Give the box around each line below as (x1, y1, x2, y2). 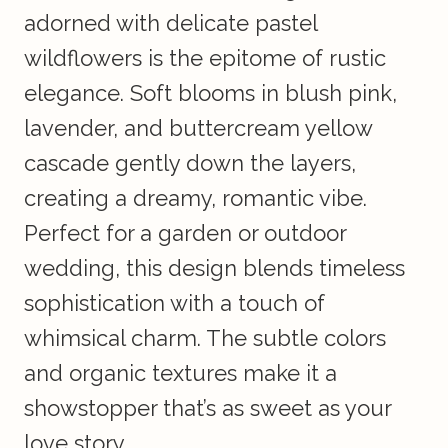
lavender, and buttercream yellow (24, 115, 372, 142)
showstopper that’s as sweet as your (24, 395, 391, 422)
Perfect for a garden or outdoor (24, 220, 346, 247)
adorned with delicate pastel (24, 10, 317, 37)
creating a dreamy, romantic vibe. (24, 185, 367, 212)
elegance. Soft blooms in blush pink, (24, 80, 397, 107)
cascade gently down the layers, (24, 150, 356, 177)
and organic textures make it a (24, 360, 337, 387)
